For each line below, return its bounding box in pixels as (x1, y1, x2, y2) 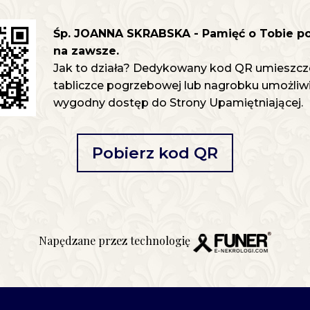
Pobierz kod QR (92, 143, 218, 163)
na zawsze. (53, 44, 119, 57)
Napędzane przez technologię (39, 233, 193, 248)
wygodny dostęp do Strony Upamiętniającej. (53, 95, 303, 109)
